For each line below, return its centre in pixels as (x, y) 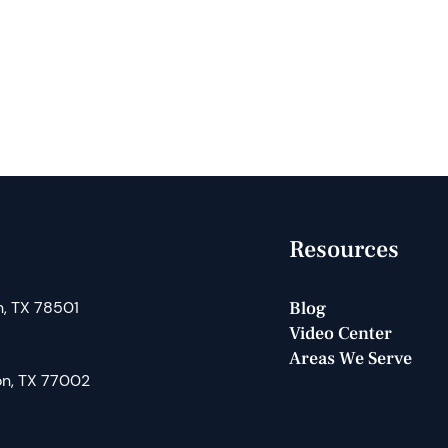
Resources (344, 249)
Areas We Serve (350, 358)
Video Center (340, 333)
